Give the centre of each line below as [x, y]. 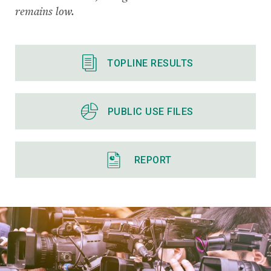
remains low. [45, 11]
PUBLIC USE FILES [150, 111]
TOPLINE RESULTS [150, 63]
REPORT [153, 160]
